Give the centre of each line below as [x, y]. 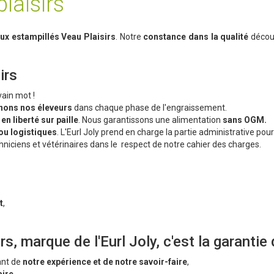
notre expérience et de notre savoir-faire [105, 262]
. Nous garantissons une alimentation [150, 120]
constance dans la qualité [195, 37]
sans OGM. [244, 120]
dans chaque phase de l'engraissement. [150, 108]
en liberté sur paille [40, 120]
